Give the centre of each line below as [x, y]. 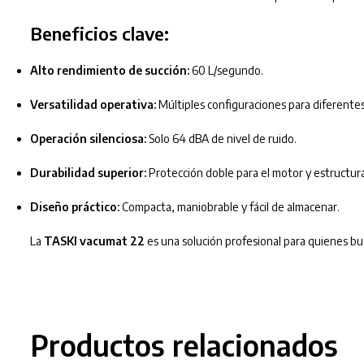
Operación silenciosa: [88, 138]
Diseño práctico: [74, 206]
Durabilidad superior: [88, 172]
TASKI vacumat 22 [94, 240]
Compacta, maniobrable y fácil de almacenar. [229, 206]
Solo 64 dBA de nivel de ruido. [221, 138]
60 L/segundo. [226, 70]
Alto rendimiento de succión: [109, 70]
